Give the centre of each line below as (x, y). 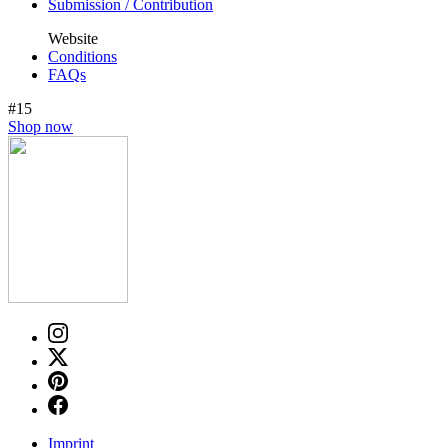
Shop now (40, 127)
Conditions (82, 57)
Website (73, 39)
